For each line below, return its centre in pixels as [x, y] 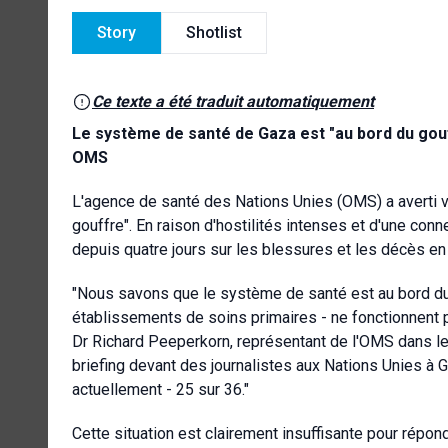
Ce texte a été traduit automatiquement [233, 101]
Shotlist [214, 32]
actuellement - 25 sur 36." [160, 389]
